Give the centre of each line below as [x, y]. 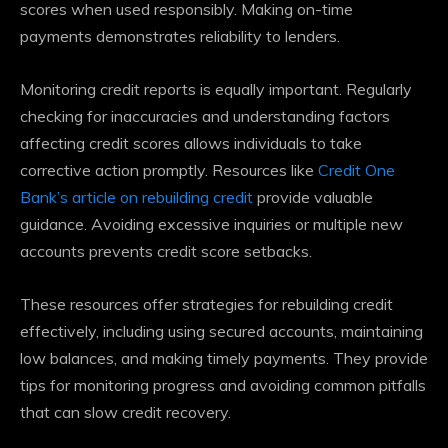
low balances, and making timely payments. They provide [224, 358]
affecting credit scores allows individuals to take [191, 143]
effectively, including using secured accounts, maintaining [221, 331]
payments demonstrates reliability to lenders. [180, 36]
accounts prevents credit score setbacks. [166, 251]
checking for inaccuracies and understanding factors [205, 116]
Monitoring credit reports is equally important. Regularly [216, 89]
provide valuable [313, 197]
